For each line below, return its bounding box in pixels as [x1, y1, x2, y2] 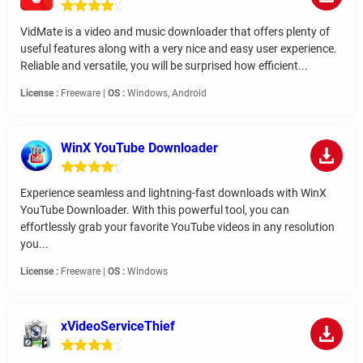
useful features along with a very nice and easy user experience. [20, 42, 337, 56]
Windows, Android [125, 88, 207, 100]
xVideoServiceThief [61, 318, 175, 335]
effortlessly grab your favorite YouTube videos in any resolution [20, 220, 335, 234]
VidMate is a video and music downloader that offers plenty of [20, 25, 330, 39]
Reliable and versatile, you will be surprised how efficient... [20, 59, 308, 73]
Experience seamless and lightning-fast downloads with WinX [20, 186, 327, 200]
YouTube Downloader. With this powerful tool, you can [20, 203, 289, 217]
